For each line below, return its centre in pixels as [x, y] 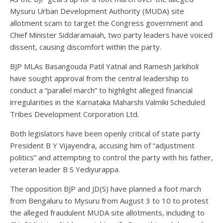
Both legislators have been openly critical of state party [105, 133]
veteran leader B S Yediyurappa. [65, 169]
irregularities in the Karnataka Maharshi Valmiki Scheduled [108, 102]
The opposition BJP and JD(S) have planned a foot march [106, 188]
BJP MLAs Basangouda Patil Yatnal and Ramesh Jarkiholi [104, 66]
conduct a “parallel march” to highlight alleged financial [101, 90]
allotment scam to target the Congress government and [106, 23]
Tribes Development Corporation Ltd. [74, 114]
